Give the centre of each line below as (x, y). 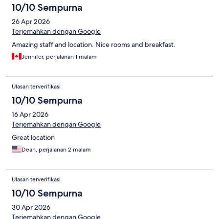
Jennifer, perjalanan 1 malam (59, 57)
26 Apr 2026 (31, 22)
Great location (33, 138)
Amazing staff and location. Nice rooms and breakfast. (94, 45)
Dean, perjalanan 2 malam (56, 150)
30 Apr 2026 (31, 208)
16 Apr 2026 (30, 115)
